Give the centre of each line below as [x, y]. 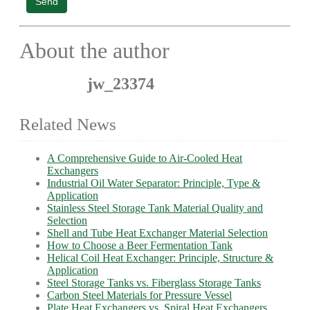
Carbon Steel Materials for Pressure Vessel [139, 295]
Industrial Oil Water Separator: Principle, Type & [154, 183]
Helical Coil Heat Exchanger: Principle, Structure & [160, 258]
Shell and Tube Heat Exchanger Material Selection [157, 233]
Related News [68, 124]
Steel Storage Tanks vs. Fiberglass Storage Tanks [154, 283]
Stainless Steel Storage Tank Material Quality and [155, 208]
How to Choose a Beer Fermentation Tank [140, 245]
